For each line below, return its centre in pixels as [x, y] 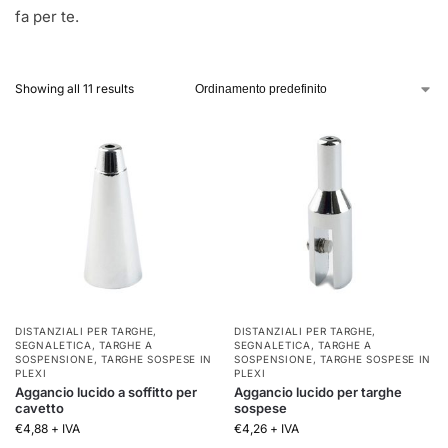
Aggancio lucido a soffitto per [106, 392]
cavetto [39, 408]
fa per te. [47, 16]
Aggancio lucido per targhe [318, 392]
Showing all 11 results [74, 88]
